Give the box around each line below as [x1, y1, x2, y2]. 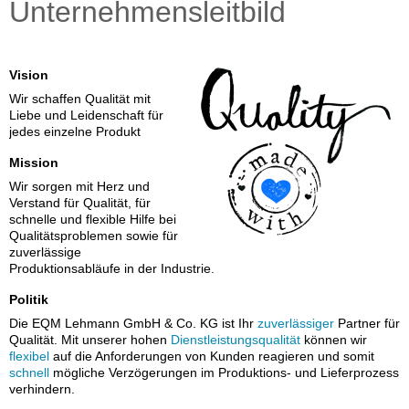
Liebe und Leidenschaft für [9, 108, 163, 123]
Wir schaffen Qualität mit [9, 91, 151, 107]
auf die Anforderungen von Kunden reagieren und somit [53, 349, 374, 364]
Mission [9, 155, 58, 171]
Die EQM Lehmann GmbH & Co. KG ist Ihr [9, 316, 254, 331]
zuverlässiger [257, 316, 334, 331]
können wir [304, 332, 367, 348]
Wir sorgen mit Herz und [9, 179, 150, 194]
